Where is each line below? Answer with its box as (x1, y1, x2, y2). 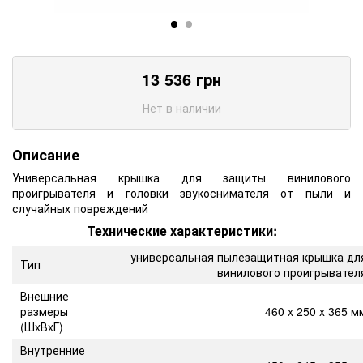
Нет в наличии (142, 99, 221, 116)
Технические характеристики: (86, 220, 277, 240)
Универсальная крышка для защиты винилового (12, 169, 351, 186)
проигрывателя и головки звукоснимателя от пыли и (12, 184, 351, 201)
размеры (20, 302, 68, 319)
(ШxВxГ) (20, 318, 63, 335)
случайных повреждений (12, 199, 148, 216)
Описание (12, 143, 79, 165)
